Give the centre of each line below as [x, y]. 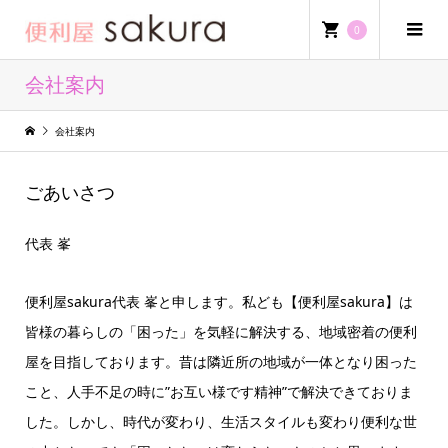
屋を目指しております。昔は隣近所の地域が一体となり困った [220, 362]
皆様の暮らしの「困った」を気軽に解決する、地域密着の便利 [220, 332]
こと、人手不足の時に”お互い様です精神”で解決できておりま [218, 392]
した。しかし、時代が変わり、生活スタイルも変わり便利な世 [220, 422]
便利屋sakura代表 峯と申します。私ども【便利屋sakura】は [218, 302]
